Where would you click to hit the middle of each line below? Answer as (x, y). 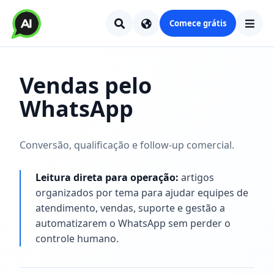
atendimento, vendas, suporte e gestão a (130, 208)
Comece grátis (198, 23)
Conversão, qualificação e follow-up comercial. (127, 145)
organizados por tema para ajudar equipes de (142, 193)
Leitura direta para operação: (107, 177)
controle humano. (77, 239)
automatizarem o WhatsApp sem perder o (133, 223)
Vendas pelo (86, 85)
